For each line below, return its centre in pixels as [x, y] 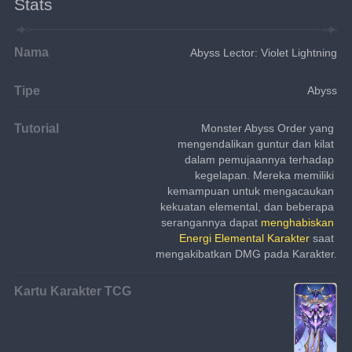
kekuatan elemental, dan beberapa [249, 206]
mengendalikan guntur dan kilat [258, 143]
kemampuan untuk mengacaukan [253, 191]
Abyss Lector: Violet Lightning [264, 52]
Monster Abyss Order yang [269, 128]
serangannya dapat [211, 222]
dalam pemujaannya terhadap [261, 159]
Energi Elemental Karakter [245, 238]
